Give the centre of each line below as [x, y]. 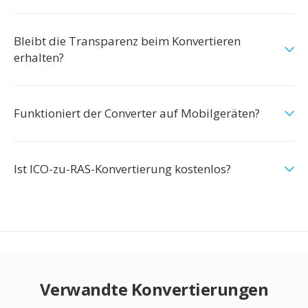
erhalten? [39, 57]
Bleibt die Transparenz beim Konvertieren [127, 41]
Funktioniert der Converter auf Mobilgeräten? [137, 113]
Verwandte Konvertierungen [154, 289]
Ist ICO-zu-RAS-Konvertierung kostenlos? [122, 169]
